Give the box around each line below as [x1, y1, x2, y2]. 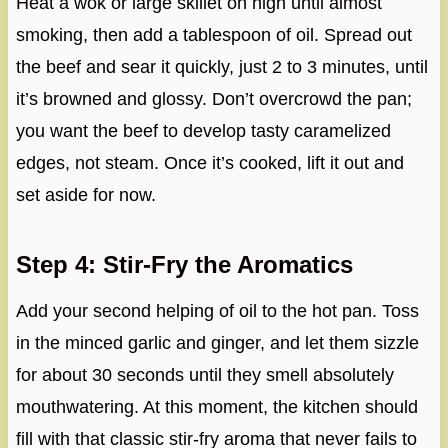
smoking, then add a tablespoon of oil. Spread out [15, 24, 412, 45]
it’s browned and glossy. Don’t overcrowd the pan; [15, 88, 412, 109]
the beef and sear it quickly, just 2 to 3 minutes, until [15, 56, 428, 77]
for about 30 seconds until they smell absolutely [15, 364, 394, 385]
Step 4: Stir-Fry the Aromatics [15, 250, 353, 278]
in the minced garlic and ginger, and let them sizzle [15, 332, 419, 353]
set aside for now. [15, 184, 156, 205]
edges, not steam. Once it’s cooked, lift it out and [15, 152, 404, 173]
